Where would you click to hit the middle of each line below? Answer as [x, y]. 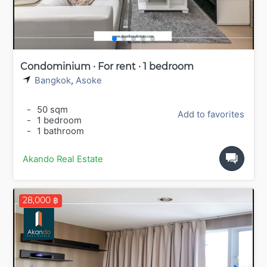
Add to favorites [211, 114]
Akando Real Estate [63, 159]
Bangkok [53, 81]
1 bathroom [59, 131]
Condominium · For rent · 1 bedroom [107, 67]
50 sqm [51, 109]
